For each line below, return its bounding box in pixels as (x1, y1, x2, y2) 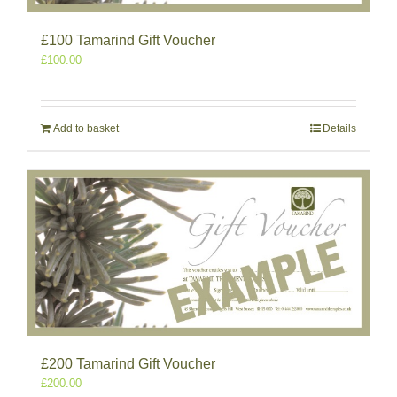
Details (323, 121, 356, 135)
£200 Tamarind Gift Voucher (41, 355, 215, 371)
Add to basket (53, 121, 119, 135)
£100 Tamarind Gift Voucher (41, 32, 215, 48)
